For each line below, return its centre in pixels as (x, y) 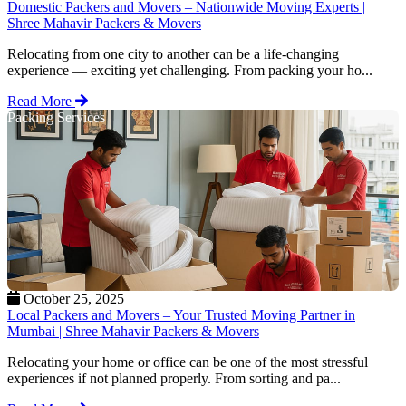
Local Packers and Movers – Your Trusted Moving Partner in (181, 314)
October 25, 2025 (72, 298)
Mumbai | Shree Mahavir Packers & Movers (133, 331)
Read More (41, 101)
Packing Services (56, 117)
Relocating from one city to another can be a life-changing (173, 53)
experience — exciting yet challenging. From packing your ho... (190, 70)
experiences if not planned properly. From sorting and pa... (174, 378)
